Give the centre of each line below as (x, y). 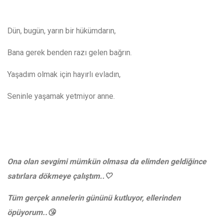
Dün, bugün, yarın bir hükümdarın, (62, 31)
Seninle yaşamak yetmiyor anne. (61, 96)
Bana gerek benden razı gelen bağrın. (70, 53)
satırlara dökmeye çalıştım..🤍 (60, 176)
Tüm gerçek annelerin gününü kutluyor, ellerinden (94, 198)
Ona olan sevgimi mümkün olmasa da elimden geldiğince (107, 162)
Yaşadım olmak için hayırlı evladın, (64, 75)
